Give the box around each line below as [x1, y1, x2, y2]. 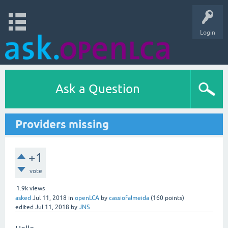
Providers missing [15, 118, 109, 131]
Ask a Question [55, 82, 140, 96]
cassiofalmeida [109, 194, 149, 202]
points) [163, 194, 184, 202]
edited [15, 204, 34, 211]
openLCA [75, 194, 99, 202]
